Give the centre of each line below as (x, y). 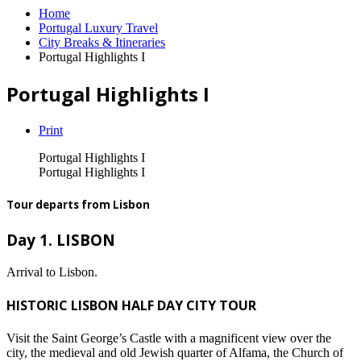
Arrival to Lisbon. (52, 272)
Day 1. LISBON (61, 239)
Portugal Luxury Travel (98, 27)
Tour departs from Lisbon (78, 204)
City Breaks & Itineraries (102, 42)
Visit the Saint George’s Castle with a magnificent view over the (169, 338)
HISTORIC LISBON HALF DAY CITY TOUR (131, 305)
